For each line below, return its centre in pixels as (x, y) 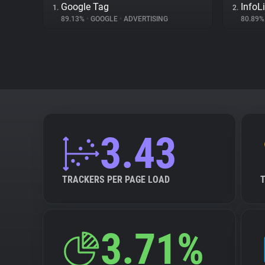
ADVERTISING (145, 19)
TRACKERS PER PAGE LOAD (116, 180)
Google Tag (85, 7)
